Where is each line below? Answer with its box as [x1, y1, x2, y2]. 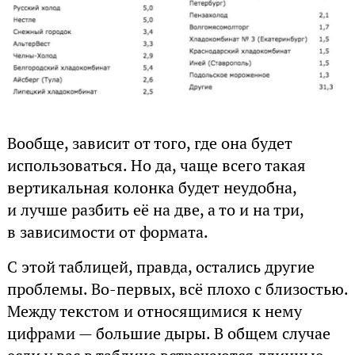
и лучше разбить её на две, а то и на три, [6, 200, 303, 221]
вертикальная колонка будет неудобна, [6, 177, 296, 199]
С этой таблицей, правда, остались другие [6, 257, 315, 278]
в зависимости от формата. [6, 222, 208, 243]
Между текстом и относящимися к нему [6, 301, 302, 323]
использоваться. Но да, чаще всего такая [6, 155, 306, 177]
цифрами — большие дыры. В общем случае [6, 323, 330, 345]
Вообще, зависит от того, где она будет [6, 133, 292, 155]
